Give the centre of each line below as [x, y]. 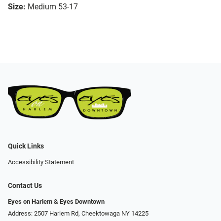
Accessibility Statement [41, 162]
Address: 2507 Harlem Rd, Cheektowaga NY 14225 [78, 214]
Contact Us [25, 185]
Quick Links [26, 146]
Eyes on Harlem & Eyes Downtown [56, 201]
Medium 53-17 [53, 7]
